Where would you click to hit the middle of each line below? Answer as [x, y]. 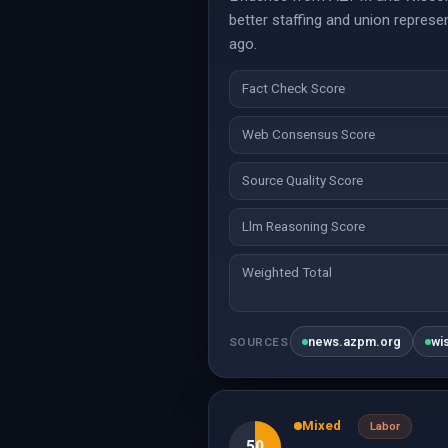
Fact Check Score [293, 88]
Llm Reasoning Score [303, 226]
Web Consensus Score [308, 134]
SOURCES [259, 341]
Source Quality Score [302, 180]
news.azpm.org [355, 341]
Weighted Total [287, 272]
